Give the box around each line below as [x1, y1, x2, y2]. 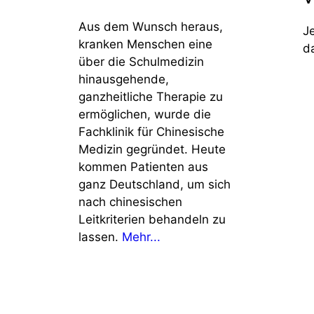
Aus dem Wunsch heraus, [78, 20, 223, 34]
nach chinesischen [78, 195, 182, 210]
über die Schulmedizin [78, 55, 204, 69]
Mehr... [122, 230, 161, 245]
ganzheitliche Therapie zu [78, 90, 223, 104]
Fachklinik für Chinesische [78, 125, 224, 139]
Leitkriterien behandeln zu [78, 212, 226, 227]
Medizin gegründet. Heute [78, 142, 226, 157]
